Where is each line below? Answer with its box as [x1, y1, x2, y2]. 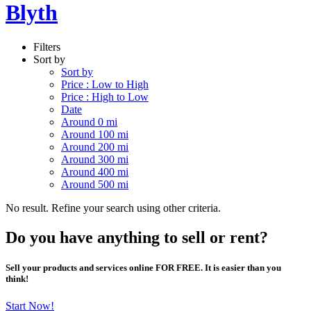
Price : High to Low [61, 90, 149, 103]
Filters [33, 40, 60, 53]
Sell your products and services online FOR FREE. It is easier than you [6, 262, 281, 273]
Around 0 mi [61, 115, 117, 128]
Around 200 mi [61, 140, 128, 153]
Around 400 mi [61, 165, 128, 178]
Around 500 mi [61, 178, 128, 190]
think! [6, 273, 28, 284]
